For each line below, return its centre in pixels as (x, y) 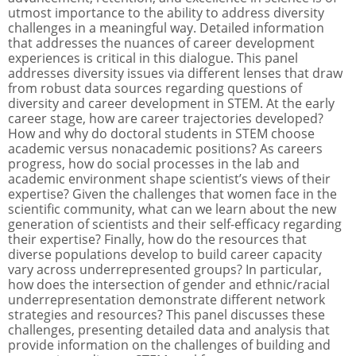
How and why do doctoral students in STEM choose (161, 134)
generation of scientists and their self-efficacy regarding (175, 224)
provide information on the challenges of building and (169, 345)
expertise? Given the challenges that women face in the (172, 194)
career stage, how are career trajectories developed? (166, 119)
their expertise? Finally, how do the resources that (157, 240)
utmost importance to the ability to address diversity (166, 13)
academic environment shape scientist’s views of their (169, 179)
